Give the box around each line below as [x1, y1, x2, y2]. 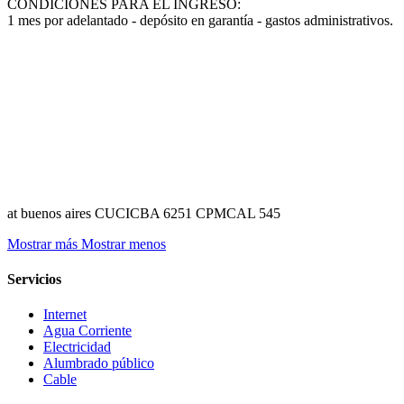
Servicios [7, 271, 61, 288]
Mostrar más [7, 235, 78, 252]
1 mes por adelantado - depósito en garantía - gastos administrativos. [7, 12, 397, 28]
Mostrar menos [81, 235, 166, 252]
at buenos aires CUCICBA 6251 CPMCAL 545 [7, 205, 280, 221]
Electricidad [43, 339, 111, 355]
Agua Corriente [43, 323, 132, 339]
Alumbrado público [43, 355, 154, 372]
